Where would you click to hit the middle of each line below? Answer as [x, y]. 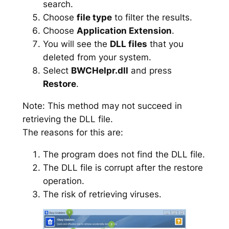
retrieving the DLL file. [67, 119]
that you [165, 44]
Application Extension [124, 30]
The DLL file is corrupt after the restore [123, 167]
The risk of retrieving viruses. [102, 194]
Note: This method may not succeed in [102, 106]
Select [57, 70]
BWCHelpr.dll [99, 70]
